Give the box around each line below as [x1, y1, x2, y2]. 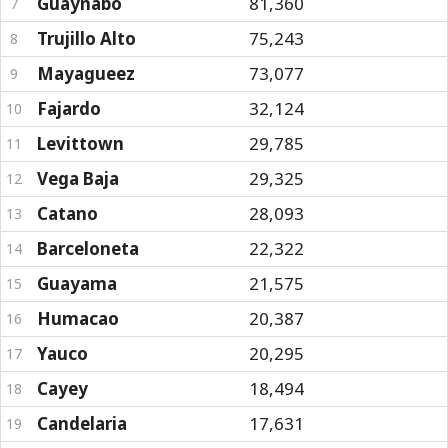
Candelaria [37, 412, 127, 435]
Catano [37, 202, 98, 225]
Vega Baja [37, 167, 119, 190]
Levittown [37, 132, 124, 155]
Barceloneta [37, 237, 139, 260]
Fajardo [37, 97, 101, 120]
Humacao [37, 307, 119, 330]
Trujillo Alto [37, 27, 136, 50]
